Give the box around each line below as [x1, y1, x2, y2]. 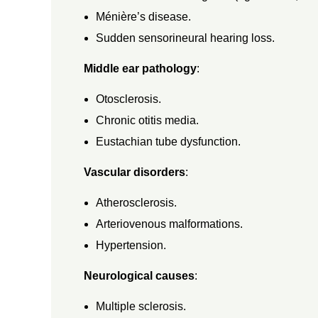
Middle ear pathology [83, 62, 197, 75]
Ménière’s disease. [96, 10, 192, 23]
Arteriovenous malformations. [96, 217, 243, 230]
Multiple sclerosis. [96, 300, 187, 312]
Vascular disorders [83, 165, 185, 178]
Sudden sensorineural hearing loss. [96, 31, 275, 44]
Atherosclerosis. [96, 196, 177, 209]
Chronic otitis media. [96, 114, 199, 126]
